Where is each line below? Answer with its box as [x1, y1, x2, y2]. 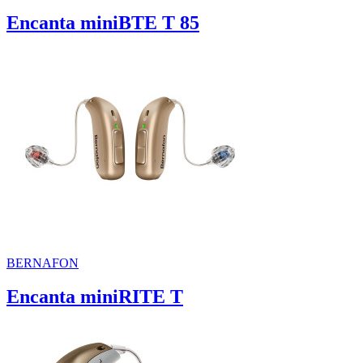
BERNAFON [6, 255, 79, 270]
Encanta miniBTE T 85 [6, 11, 199, 33]
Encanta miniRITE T [6, 286, 183, 308]
